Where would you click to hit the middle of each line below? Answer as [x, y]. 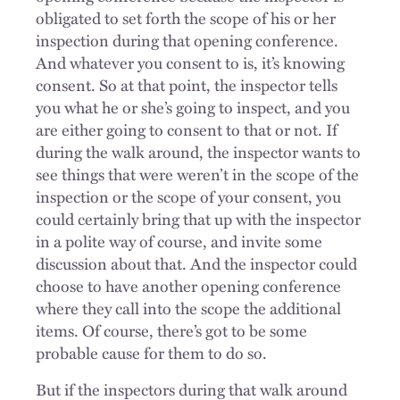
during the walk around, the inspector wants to [198, 151]
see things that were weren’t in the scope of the [197, 174]
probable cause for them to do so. [151, 352]
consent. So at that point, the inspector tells [187, 84]
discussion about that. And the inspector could [196, 263]
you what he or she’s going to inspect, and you [193, 107]
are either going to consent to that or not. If [187, 129]
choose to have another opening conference [188, 285]
